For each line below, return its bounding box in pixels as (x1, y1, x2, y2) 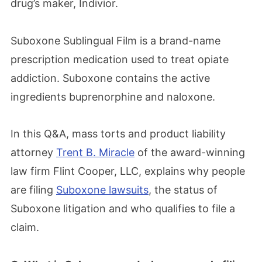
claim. (11, 221, 39, 233)
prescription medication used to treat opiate (11, 53, 229, 65)
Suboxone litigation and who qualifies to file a (11, 202, 235, 215)
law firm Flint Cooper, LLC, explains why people (11, 165, 245, 177)
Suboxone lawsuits (56, 184, 149, 196)
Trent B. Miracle (56, 146, 135, 158)
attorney (11, 146, 56, 158)
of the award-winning (135, 146, 245, 158)
